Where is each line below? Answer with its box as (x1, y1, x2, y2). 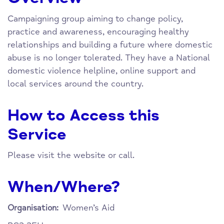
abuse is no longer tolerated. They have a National (7, 52, 210, 63)
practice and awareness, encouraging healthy (7, 26, 189, 37)
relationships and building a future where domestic (7, 39, 212, 50)
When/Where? (7, 177, 120, 197)
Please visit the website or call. (7, 150, 134, 161)
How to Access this (7, 105, 159, 126)
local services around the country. (7, 78, 143, 89)
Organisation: (7, 203, 58, 213)
